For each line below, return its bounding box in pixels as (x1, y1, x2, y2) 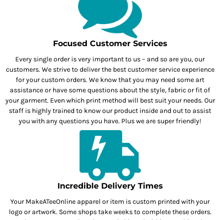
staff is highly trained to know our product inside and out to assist (9, 107, 211, 115)
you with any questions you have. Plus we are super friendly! (19, 117, 201, 126)
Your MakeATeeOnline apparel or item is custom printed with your (10, 197, 210, 206)
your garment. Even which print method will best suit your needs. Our (5, 96, 215, 105)
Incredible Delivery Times (57, 181, 163, 191)
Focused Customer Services (53, 39, 167, 49)
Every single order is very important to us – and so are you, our (15, 55, 205, 64)
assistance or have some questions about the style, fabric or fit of (10, 86, 210, 95)
